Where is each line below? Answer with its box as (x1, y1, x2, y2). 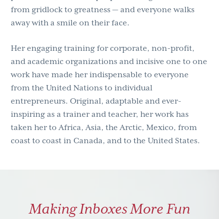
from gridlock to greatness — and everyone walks (11, 5, 195, 15)
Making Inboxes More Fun (29, 200, 190, 217)
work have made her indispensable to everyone (11, 70, 189, 79)
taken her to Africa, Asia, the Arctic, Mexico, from (11, 123, 197, 132)
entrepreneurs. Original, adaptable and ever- (11, 96, 182, 106)
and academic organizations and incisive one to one (11, 57, 208, 66)
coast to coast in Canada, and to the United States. (11, 136, 200, 145)
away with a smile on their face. (11, 19, 130, 28)
